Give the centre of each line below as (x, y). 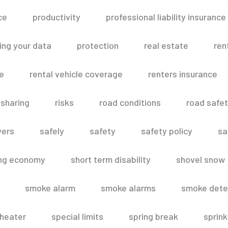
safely (52, 131)
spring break (153, 216)
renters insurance (183, 74)
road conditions (130, 102)
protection (97, 45)
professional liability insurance (166, 17)
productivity (56, 17)
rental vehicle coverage (76, 74)
